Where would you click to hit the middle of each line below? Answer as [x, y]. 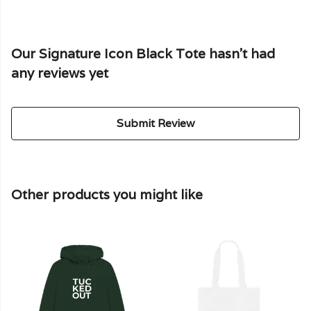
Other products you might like [107, 195]
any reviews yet [60, 73]
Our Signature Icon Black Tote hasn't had [143, 54]
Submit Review [155, 124]
